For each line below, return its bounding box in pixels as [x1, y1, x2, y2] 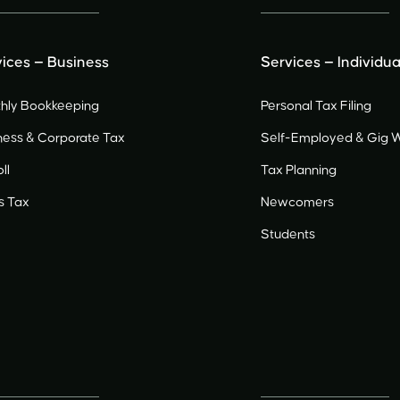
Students [261, 228, 316, 241]
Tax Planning [261, 163, 337, 177]
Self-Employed [261, 131, 356, 145]
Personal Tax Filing [261, 99, 372, 112]
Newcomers [261, 196, 335, 209]
